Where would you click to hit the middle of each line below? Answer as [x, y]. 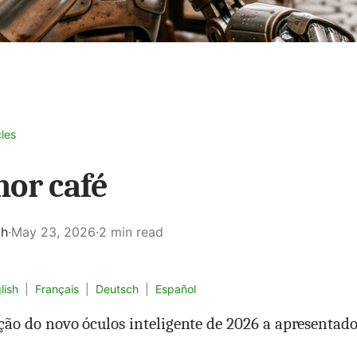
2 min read [131, 232]
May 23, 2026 [53, 232]
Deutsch [117, 289]
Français [57, 289]
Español [176, 289]
